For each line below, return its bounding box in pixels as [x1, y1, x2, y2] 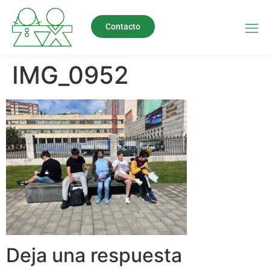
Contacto [105, 21, 140, 31]
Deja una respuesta [6, 243, 182, 267]
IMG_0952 [12, 60, 129, 90]
